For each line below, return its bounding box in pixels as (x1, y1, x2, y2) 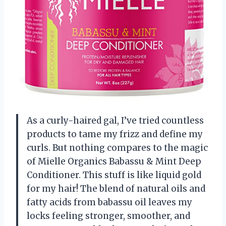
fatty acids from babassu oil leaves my (27, 197, 192, 208)
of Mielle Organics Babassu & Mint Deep (27, 156, 201, 167)
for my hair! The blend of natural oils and (27, 183, 205, 195)
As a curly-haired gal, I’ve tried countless (27, 115, 204, 127)
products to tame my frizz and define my (27, 129, 203, 140)
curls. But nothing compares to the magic (27, 142, 208, 154)
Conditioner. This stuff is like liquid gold (27, 169, 201, 181)
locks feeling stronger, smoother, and (27, 210, 190, 222)
